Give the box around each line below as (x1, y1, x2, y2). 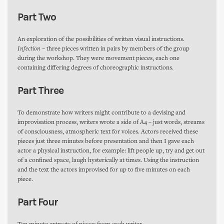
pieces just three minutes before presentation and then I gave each (17, 138, 194, 145)
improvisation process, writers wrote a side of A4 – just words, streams (17, 119, 204, 126)
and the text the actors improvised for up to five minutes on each (17, 167, 190, 173)
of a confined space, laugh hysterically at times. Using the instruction (17, 157, 199, 164)
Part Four (17, 196, 58, 208)
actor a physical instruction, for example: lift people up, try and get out (17, 148, 204, 154)
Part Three (17, 84, 63, 96)
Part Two (17, 11, 56, 23)
